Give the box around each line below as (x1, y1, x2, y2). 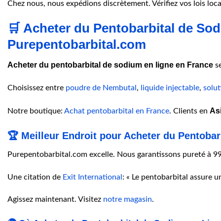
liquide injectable (141, 84, 199, 92)
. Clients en (169, 107, 210, 115)
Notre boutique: (7, 107, 64, 115)
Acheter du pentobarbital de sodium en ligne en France (7, 61, 213, 70)
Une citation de (7, 173, 63, 181)
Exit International (63, 173, 122, 181)
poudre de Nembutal (66, 84, 137, 92)
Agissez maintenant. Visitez (7, 195, 103, 204)
